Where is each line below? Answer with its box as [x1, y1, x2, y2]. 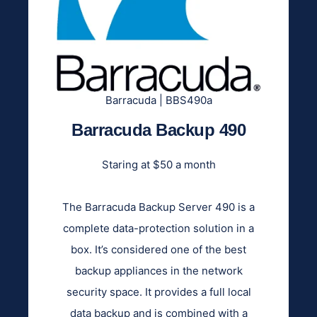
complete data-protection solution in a [63, 221, 254, 235]
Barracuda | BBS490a [105, 93, 212, 107]
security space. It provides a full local [66, 284, 251, 299]
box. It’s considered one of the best [71, 242, 246, 256]
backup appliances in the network [74, 263, 243, 277]
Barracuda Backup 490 [71, 120, 246, 139]
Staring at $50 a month [101, 157, 216, 171]
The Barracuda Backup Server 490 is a [62, 200, 255, 214]
